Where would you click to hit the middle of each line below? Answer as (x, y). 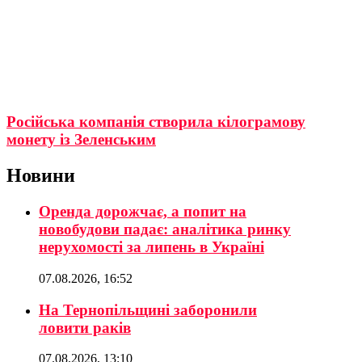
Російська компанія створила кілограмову (156, 122)
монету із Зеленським (81, 140)
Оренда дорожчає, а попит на (143, 212)
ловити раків (85, 327)
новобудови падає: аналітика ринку (165, 229)
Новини (41, 176)
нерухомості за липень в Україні (152, 247)
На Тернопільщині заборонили (148, 309)
